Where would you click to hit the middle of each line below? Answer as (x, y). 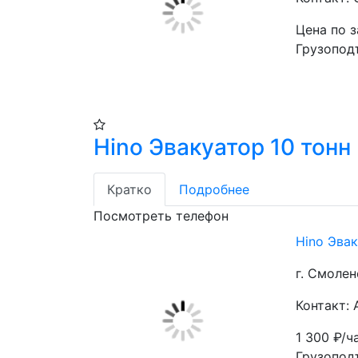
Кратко (129, 189)
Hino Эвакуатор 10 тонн (222, 147)
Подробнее (214, 189)
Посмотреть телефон (161, 215)
